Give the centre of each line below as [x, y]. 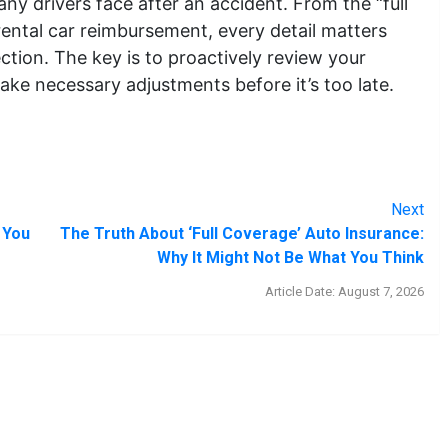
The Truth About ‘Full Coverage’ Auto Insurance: [241, 233]
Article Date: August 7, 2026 [344, 291]
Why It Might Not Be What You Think [290, 257]
